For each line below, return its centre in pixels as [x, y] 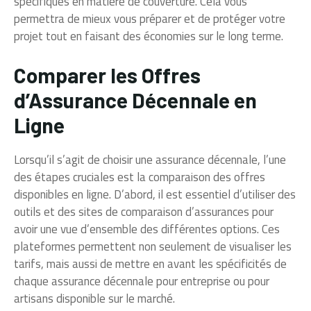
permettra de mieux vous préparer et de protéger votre [150, 18]
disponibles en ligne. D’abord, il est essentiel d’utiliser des [155, 195]
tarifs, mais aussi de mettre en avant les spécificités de [150, 264]
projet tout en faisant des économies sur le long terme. [149, 36]
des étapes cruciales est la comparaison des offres [140, 177]
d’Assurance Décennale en [135, 100]
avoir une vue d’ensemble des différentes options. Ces [147, 229]
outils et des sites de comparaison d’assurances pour [144, 212]
